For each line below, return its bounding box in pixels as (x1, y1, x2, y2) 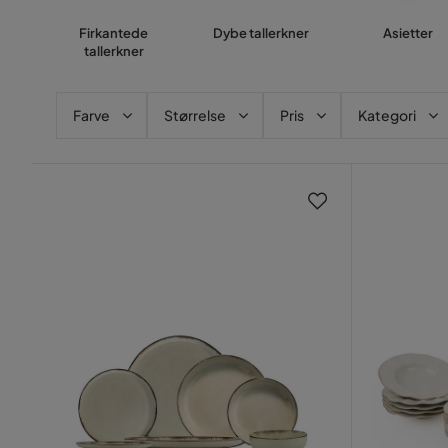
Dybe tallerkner (212, 25, 309, 41)
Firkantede (79, 25, 148, 41)
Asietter (382, 25, 433, 41)
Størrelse (164, 106, 226, 124)
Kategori (358, 106, 416, 124)
